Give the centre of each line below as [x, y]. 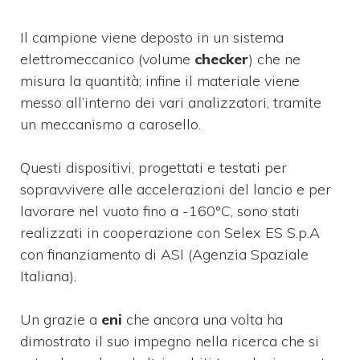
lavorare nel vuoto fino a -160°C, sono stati [160, 211]
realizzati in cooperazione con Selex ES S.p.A [170, 232]
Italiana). [48, 276]
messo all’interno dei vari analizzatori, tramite [171, 102]
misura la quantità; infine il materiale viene [160, 80]
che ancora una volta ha [202, 319]
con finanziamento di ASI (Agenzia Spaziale [164, 254]
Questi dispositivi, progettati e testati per [153, 167]
